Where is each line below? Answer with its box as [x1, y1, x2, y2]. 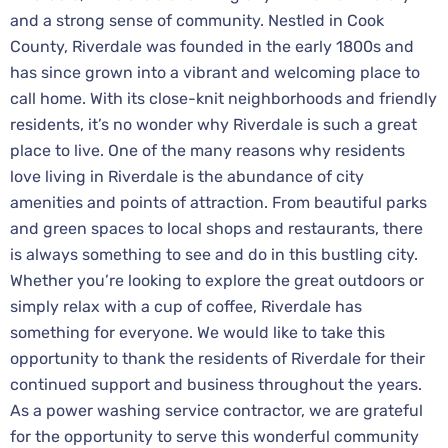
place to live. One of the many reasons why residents [10, 140, 405, 160]
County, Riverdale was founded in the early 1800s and [10, 36, 414, 56]
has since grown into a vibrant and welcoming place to [10, 62, 420, 82]
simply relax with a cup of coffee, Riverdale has [10, 296, 362, 316]
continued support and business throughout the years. [10, 374, 422, 394]
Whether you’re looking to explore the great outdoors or [10, 270, 424, 290]
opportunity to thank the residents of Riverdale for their [10, 348, 425, 368]
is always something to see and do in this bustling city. [10, 244, 418, 264]
